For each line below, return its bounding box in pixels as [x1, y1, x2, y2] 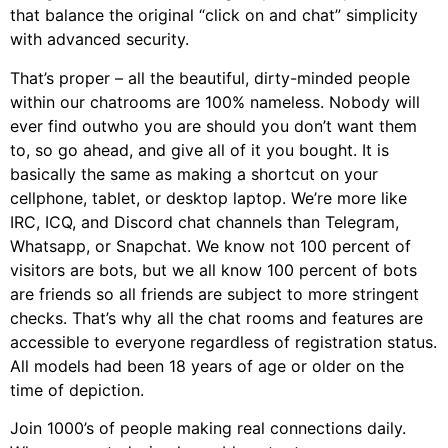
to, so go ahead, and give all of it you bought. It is [10, 139, 389, 160]
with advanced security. [10, 29, 189, 50]
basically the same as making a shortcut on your [10, 163, 378, 184]
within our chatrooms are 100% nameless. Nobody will [10, 91, 420, 112]
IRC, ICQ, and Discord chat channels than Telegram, [10, 211, 399, 232]
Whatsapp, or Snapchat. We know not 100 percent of [10, 235, 411, 256]
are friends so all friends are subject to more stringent [10, 283, 419, 304]
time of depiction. [10, 379, 144, 400]
